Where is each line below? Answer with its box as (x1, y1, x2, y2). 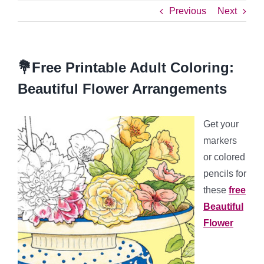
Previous (169, 6, 206, 16)
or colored (203, 152, 245, 162)
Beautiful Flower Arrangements (18, 81, 227, 97)
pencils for (203, 169, 246, 179)
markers (203, 136, 237, 146)
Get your (203, 119, 239, 129)
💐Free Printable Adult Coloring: (18, 60, 234, 75)
